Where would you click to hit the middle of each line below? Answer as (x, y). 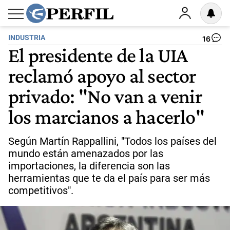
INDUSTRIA (27, 38)
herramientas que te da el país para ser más (109, 178)
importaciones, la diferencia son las (89, 166)
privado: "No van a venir (105, 96)
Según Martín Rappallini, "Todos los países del (112, 141)
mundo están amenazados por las (86, 154)
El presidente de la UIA (98, 55)
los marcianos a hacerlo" (106, 117)
